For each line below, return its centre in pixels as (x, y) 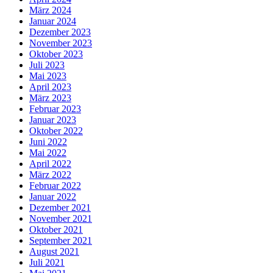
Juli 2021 (47, 263)
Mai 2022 (48, 153)
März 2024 (50, 10)
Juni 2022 (48, 142)
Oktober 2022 (56, 131)
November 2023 (61, 43)
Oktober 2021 (56, 230)
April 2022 (50, 164)
